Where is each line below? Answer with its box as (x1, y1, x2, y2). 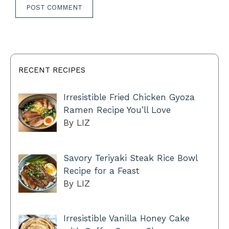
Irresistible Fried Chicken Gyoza (63, 92, 195, 103)
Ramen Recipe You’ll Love (63, 105, 171, 116)
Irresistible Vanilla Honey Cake (63, 213, 190, 223)
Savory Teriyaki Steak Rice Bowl (63, 152, 197, 163)
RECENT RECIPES (18, 65, 85, 75)
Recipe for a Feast (63, 165, 140, 176)
